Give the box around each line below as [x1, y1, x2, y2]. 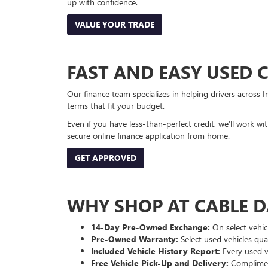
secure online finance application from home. [67, 130, 230, 142]
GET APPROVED [75, 152, 136, 164]
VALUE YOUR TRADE [75, 19, 154, 31]
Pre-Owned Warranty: [91, 233, 178, 245]
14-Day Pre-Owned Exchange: [91, 221, 210, 233]
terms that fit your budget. [67, 100, 165, 112]
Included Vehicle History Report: [91, 245, 220, 257]
